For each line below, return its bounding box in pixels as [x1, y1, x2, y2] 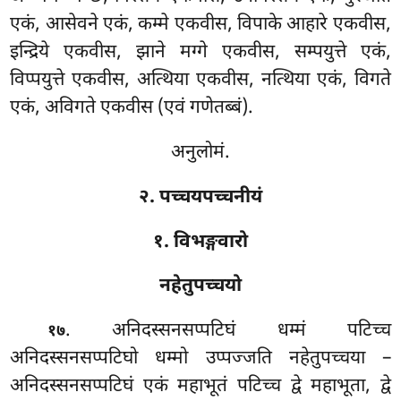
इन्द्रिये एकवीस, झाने [10, 39, 180, 65]
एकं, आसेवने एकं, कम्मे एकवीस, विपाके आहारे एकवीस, [10, 12, 391, 38]
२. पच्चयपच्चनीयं [139, 184, 262, 210]
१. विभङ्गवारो [153, 229, 248, 255]
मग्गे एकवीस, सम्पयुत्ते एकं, [180, 39, 391, 65]
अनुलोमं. [171, 140, 230, 166]
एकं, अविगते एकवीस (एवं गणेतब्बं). [10, 95, 254, 121]
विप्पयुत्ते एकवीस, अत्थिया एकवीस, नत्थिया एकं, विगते [10, 67, 391, 93]
